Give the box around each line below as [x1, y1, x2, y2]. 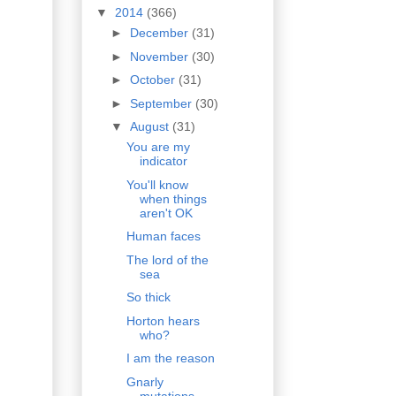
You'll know [126, 177, 188, 192]
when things [139, 191, 207, 206]
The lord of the [126, 252, 209, 267]
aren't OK [139, 205, 193, 220]
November [129, 49, 192, 64]
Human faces [126, 229, 201, 244]
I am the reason [126, 351, 215, 366]
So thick [126, 290, 171, 305]
